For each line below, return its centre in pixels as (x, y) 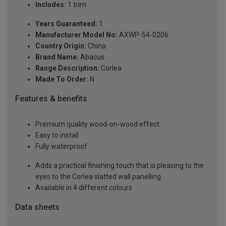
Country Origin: (61, 46)
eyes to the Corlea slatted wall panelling (98, 176)
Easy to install (57, 135)
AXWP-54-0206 (143, 35)
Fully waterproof (61, 146)
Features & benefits (51, 99)
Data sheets (37, 207)
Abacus (92, 57)
